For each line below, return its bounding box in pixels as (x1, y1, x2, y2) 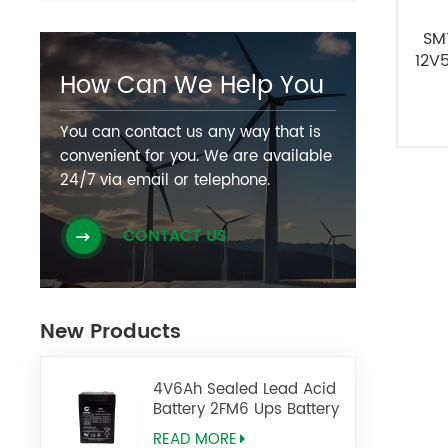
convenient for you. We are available (60, 143, 333, 169)
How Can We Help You (60, 65, 325, 106)
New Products (40, 315, 182, 349)
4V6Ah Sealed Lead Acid (153, 376, 337, 402)
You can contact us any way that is (60, 119, 322, 145)
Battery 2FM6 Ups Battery (153, 396, 340, 422)
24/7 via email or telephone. (60, 167, 271, 193)
